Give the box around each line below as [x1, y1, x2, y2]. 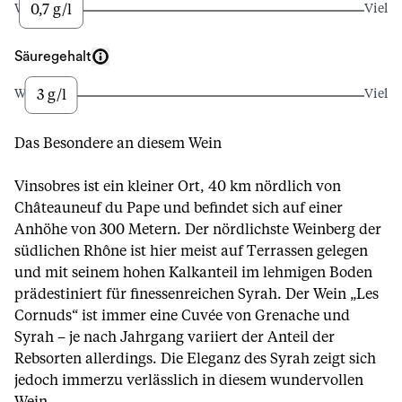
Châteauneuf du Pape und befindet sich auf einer [14, 201, 343, 215]
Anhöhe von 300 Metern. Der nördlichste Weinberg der [14, 223, 381, 237]
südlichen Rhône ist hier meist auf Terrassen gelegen [14, 244, 368, 258]
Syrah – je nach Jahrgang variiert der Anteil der [14, 330, 335, 345]
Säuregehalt [14, 49, 92, 64]
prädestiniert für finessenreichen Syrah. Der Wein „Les [14, 287, 379, 301]
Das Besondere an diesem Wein [14, 136, 222, 151]
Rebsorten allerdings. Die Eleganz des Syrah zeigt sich [14, 352, 376, 366]
